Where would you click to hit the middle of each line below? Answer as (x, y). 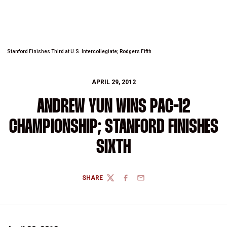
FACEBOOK (138, 182)
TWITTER (120, 182)
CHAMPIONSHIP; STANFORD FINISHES (113, 127)
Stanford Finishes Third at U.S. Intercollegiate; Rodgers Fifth (79, 51)
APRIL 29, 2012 (113, 82)
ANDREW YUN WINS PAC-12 (113, 107)
